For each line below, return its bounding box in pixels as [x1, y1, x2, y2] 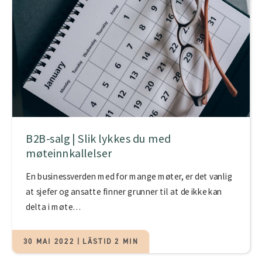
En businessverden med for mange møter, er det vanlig [26, 171, 233, 182]
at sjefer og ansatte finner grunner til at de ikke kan [26, 186, 222, 198]
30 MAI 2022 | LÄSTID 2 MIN [23, 236, 139, 246]
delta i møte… [26, 201, 82, 212]
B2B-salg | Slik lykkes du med [26, 131, 171, 146]
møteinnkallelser [26, 146, 112, 161]
